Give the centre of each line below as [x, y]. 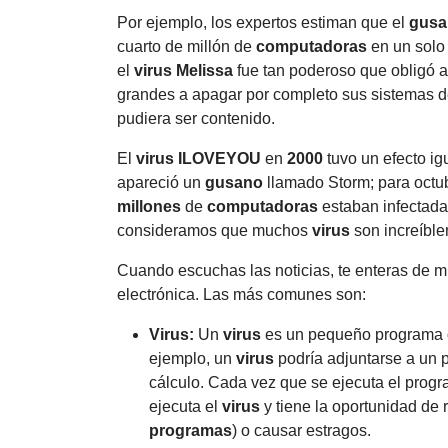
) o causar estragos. [301, 430]
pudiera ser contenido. [196, 118]
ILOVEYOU [219, 158]
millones [149, 206]
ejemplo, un [192, 358]
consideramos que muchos [214, 230]
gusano [234, 182]
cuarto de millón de [186, 46]
